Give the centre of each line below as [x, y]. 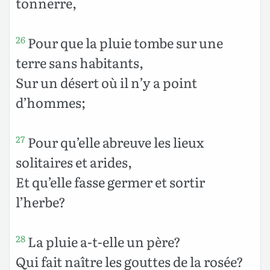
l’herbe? [41, 201]
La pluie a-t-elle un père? [103, 241]
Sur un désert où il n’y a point [106, 82]
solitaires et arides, [74, 162]
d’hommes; [51, 102]
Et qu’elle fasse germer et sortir [110, 181]
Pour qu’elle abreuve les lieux [115, 142]
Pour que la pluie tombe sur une [124, 42]
